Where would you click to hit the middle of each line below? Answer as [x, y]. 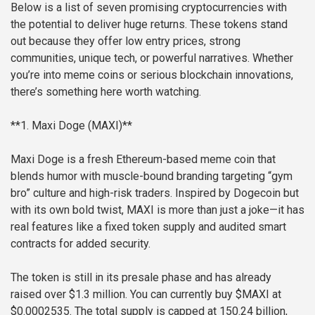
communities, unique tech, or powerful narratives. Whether [152, 58]
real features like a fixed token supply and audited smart [148, 227]
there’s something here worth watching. [106, 92]
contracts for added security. [81, 244]
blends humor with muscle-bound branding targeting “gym [152, 176]
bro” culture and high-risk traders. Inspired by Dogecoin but [155, 193]
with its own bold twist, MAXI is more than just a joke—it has [157, 210]
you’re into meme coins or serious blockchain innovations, [152, 75]
